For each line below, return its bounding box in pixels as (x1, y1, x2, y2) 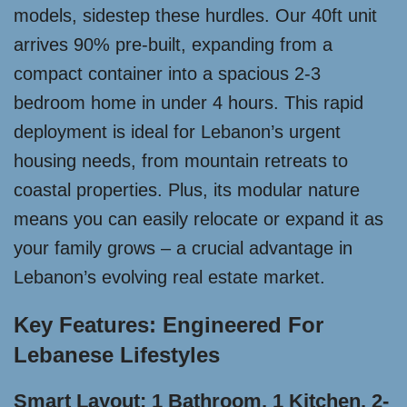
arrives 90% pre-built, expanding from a (14, 35, 333, 55)
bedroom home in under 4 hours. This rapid (14, 93, 363, 113)
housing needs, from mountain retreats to (14, 151, 348, 171)
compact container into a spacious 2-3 (14, 64, 321, 84)
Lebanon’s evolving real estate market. (14, 267, 325, 287)
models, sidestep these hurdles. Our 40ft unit (14, 5, 377, 25)
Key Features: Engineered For (14, 313, 323, 337)
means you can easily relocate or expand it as (14, 209, 383, 229)
